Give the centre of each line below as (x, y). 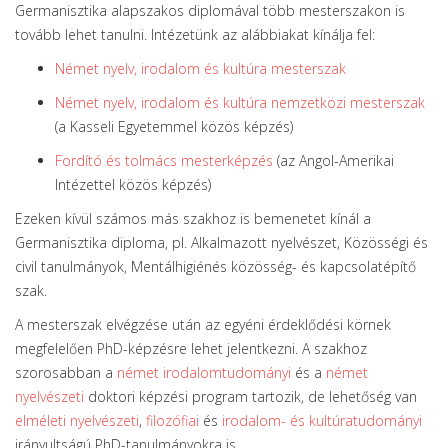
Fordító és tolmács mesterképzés (164, 160)
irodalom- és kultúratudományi (322, 420)
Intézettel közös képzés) (133, 184)
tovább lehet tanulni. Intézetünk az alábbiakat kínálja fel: (195, 34)
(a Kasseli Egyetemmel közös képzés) (174, 126)
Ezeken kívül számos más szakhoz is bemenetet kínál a (193, 218)
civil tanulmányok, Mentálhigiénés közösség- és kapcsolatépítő (215, 266)
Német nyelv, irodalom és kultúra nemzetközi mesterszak (240, 102)
